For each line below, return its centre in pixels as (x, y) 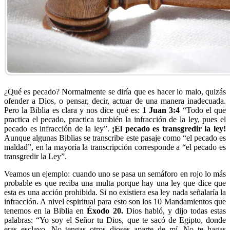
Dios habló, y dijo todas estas (175, 210)
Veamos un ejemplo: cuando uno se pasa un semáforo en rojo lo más (115, 174)
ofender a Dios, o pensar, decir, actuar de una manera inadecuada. (115, 101)
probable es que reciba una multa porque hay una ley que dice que (115, 183)
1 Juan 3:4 (161, 110)
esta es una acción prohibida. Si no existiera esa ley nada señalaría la (115, 192)
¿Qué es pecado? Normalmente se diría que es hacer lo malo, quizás (115, 91)
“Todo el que (203, 110)
